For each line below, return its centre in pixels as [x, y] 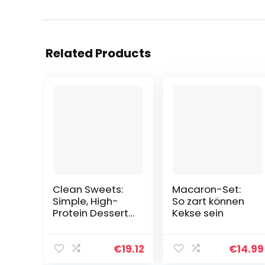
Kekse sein [198, 213]
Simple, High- [85, 201]
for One [71, 225]
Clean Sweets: [88, 189]
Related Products [98, 53]
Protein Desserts [93, 213]
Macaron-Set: [206, 189]
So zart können [208, 201]
